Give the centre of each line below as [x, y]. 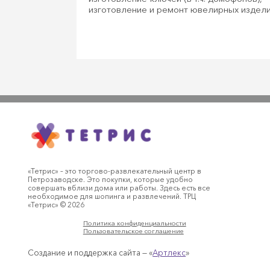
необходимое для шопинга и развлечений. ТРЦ [112, 196]
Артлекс [169, 253]
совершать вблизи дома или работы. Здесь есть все [119, 188]
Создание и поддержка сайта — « [90, 253]
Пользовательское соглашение [133, 231]
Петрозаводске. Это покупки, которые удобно [111, 179]
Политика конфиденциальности [134, 223]
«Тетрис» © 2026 [56, 205]
